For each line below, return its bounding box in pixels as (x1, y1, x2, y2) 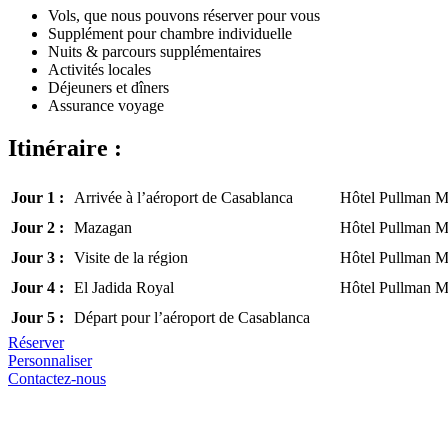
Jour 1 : (11, 189, 64, 207)
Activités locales (48, 61, 151, 79)
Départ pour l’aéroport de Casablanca (74, 309, 310, 327)
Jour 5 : (11, 309, 64, 327)
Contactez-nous (8, 370, 106, 388)
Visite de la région (74, 249, 188, 267)
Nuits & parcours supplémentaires (48, 43, 261, 61)
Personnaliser (8, 352, 92, 370)
